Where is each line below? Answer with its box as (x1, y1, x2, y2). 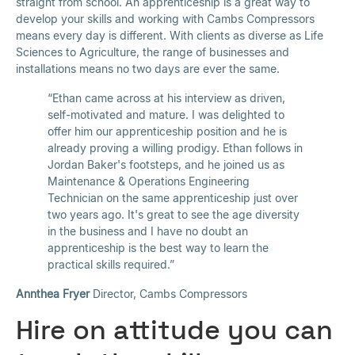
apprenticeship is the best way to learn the (48, 241, 269, 255)
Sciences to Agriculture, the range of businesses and (16, 45, 289, 59)
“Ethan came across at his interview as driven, (48, 91, 285, 105)
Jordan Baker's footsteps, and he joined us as (48, 158, 284, 172)
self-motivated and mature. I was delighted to (48, 108, 284, 122)
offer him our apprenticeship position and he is (48, 124, 287, 139)
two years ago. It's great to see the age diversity (48, 208, 300, 222)
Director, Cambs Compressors (90, 287, 247, 301)
